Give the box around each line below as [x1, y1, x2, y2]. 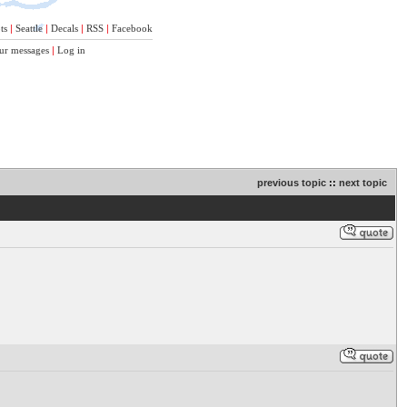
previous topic [257, 177, 326, 188]
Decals [51, 23, 78, 34]
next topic [339, 177, 387, 188]
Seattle [15, 23, 43, 34]
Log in [57, 45, 85, 55]
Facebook [112, 23, 153, 34]
